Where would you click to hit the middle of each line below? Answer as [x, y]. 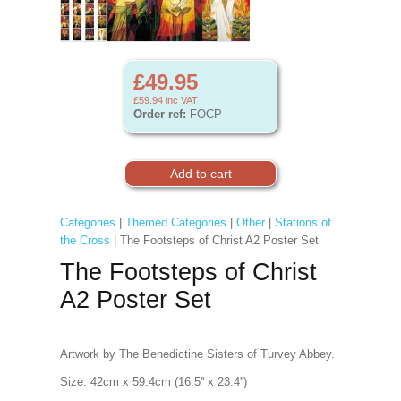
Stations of [303, 222]
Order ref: [160, 114]
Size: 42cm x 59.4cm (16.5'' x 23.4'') [155, 382]
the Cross [85, 240]
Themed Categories [175, 222]
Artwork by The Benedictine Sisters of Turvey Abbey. [197, 354]
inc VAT [180, 100]
